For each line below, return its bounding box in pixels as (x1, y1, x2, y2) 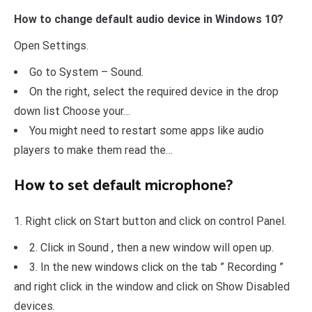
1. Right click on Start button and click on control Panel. (14, 214, 286, 228)
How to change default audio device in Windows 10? (14, 12, 283, 26)
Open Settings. (14, 38, 88, 52)
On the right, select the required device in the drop (29, 84, 279, 98)
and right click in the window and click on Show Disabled (14, 279, 290, 293)
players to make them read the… (14, 143, 173, 157)
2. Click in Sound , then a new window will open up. (29, 240, 274, 254)
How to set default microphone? (14, 173, 233, 198)
